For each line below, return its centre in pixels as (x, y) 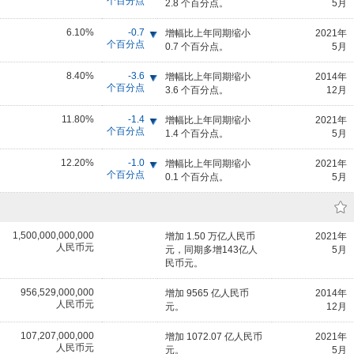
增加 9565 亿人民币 (207, 293)
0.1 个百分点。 (197, 177)
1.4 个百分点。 (197, 134)
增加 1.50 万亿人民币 (210, 236)
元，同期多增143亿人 (211, 250)
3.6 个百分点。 (197, 90)
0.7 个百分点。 (197, 47)
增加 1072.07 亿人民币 (214, 337)
